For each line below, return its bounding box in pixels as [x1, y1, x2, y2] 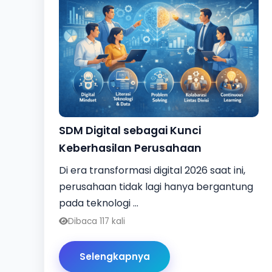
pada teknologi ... [59, 195, 138, 210]
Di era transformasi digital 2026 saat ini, [59, 163, 245, 177]
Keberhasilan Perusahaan [59, 140, 202, 155]
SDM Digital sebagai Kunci [59, 123, 201, 138]
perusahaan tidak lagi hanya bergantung [59, 179, 253, 194]
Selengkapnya [79, 250, 150, 263]
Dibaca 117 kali [68, 215, 125, 227]
